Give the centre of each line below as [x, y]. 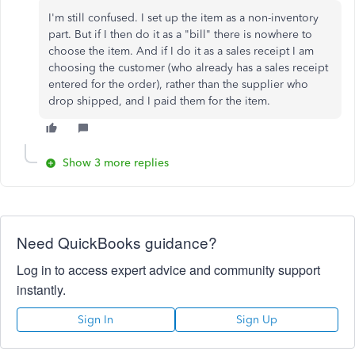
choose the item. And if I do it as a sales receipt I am [181, 51]
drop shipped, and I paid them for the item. [159, 101]
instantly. [41, 290]
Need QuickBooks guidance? [117, 242]
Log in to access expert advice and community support [168, 270]
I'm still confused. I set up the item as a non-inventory [183, 18]
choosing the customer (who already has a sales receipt [188, 68]
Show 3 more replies [116, 163]
